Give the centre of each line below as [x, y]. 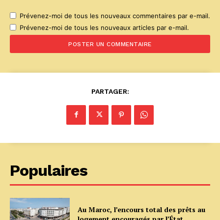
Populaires [49, 170]
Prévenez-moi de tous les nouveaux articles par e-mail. [104, 27]
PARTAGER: [110, 91]
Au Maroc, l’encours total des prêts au [142, 209]
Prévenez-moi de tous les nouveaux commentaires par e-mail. [115, 15]
